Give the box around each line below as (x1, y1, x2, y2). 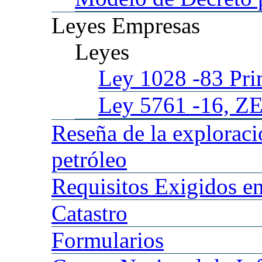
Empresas (112, 13, 200, 38)
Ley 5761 (98, 92, 187, 118)
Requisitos (51, 174, 154, 199)
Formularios (51, 227, 164, 253)
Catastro (51, 201, 127, 226)
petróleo (51, 147, 127, 172)
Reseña (51, 120, 123, 146)
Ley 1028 (98, 65, 187, 91)
